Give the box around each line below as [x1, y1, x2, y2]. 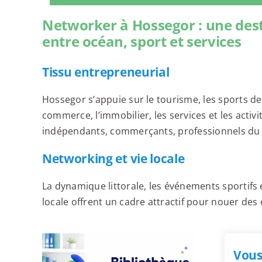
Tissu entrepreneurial [42, 64, 170, 81]
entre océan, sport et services [42, 32, 242, 51]
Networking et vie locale [42, 150, 185, 167]
